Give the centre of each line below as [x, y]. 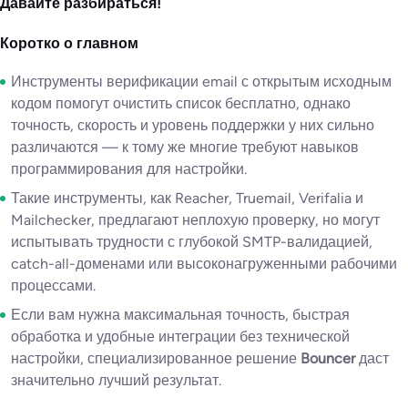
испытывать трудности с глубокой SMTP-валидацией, [192, 242]
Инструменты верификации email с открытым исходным [201, 82]
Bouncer [328, 358]
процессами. [53, 286]
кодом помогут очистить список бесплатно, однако [181, 103]
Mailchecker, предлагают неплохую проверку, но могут [195, 220]
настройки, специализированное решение [156, 358]
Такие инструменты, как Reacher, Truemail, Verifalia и [187, 198]
